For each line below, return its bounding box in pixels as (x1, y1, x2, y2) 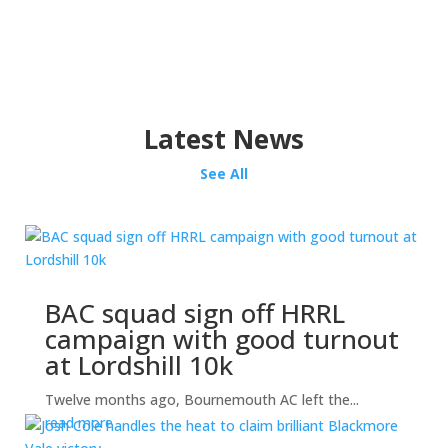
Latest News (143, 121, 304, 157)
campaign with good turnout (44, 321, 399, 357)
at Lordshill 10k (44, 347, 233, 383)
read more (44, 413, 113, 432)
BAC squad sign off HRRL (44, 295, 345, 331)
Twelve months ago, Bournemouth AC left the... (44, 390, 359, 409)
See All (199, 164, 248, 183)
